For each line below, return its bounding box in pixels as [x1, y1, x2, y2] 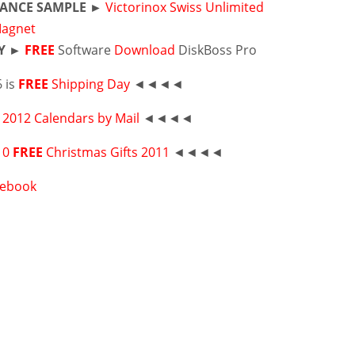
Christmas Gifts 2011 [46, 143, 170, 161]
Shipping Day [52, 75, 131, 93]
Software [55, 41, 115, 59]
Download [114, 41, 176, 59]
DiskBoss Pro [175, 41, 258, 59]
